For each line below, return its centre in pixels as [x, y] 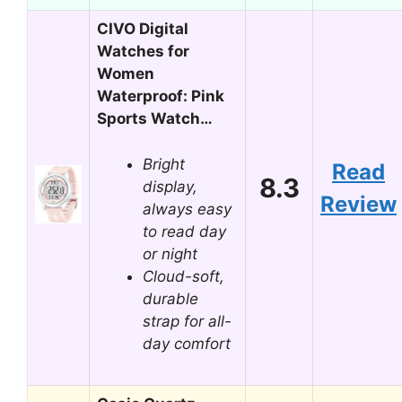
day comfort [187, 343]
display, [170, 186]
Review [358, 204]
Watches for [143, 51]
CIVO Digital [143, 29]
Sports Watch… [155, 118]
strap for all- [187, 321]
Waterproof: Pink [161, 96]
